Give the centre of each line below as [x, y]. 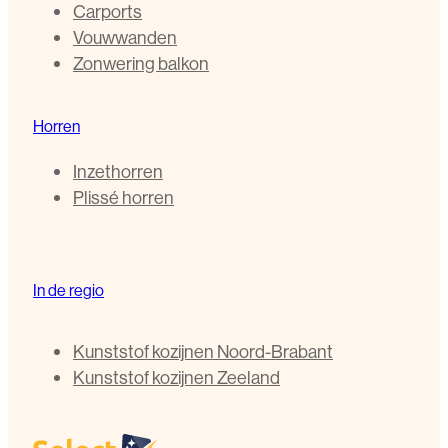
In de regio [68, 289]
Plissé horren [123, 197]
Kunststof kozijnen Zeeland [176, 377]
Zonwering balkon [141, 63]
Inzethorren [118, 171]
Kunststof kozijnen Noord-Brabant [203, 351]
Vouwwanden [125, 37]
